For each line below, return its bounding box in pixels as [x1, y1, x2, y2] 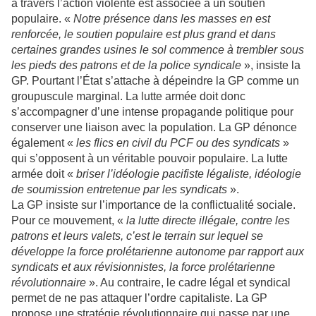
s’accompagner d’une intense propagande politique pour [11, 106, 293, 119]
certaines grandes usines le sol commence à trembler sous [11, 44, 304, 56]
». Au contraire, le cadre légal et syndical [89, 276, 291, 289]
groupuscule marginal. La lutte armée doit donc [11, 90, 245, 103]
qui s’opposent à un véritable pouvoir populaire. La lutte [11, 152, 288, 165]
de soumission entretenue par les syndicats [11, 183, 230, 196]
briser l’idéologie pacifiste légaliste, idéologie [76, 168, 301, 181]
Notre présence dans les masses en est [73, 13, 270, 25]
